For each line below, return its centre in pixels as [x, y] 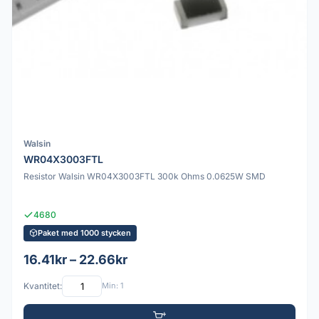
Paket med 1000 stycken [84, 232]
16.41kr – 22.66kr [75, 259]
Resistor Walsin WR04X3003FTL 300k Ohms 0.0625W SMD [145, 176]
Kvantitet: [43, 286]
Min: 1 [113, 286]
